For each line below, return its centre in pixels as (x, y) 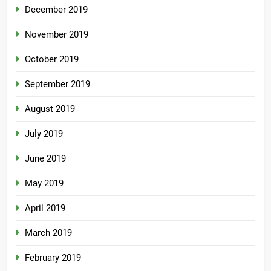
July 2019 (44, 134)
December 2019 (56, 10)
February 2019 (53, 258)
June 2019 (45, 159)
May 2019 (44, 184)
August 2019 (50, 109)
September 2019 (57, 84)
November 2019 (57, 35)
